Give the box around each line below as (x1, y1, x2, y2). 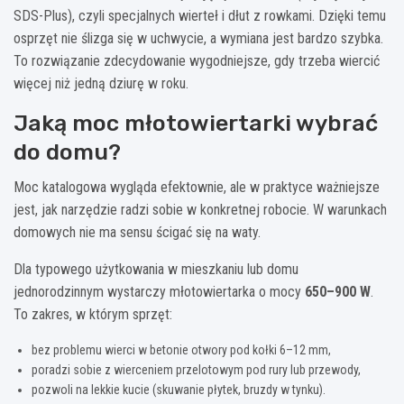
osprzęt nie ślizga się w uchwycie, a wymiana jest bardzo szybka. (14, 29, 383, 47)
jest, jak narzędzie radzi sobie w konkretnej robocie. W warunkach (14, 200, 387, 218)
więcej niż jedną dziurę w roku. (14, 74, 188, 92)
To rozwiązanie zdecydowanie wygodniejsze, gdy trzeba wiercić (14, 51, 380, 69)
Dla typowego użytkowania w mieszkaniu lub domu (14, 260, 298, 278)
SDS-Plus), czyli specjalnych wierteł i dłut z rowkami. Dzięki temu (14, 6, 386, 24)
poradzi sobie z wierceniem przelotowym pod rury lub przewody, (32, 362, 361, 377)
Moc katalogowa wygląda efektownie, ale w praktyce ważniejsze (14, 178, 380, 196)
